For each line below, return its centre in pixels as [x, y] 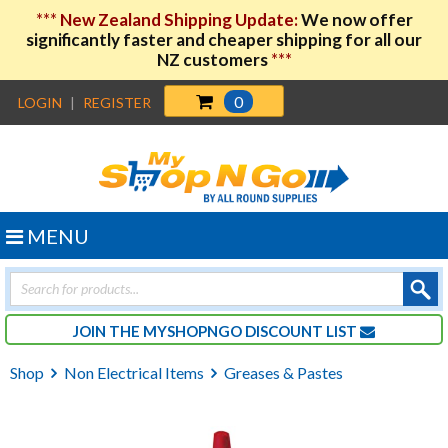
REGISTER [117, 102]
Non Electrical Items [134, 372]
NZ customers [213, 59]
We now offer [356, 19]
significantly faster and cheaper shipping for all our [224, 39]
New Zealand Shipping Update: [180, 19]
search [31, 294]
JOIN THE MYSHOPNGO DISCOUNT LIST [216, 330]
